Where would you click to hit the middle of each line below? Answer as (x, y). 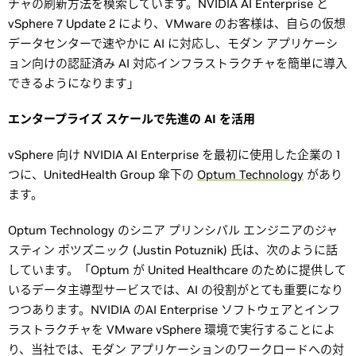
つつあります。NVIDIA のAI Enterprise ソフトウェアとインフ (174, 310)
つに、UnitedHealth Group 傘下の (103, 174)
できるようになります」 (74, 83)
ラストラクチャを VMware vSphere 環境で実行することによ (172, 329)
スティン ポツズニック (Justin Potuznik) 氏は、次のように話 (173, 250)
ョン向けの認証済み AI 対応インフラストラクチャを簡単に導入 (178, 63)
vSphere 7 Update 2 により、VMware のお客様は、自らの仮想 (177, 23)
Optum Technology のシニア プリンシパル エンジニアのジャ (173, 230)
